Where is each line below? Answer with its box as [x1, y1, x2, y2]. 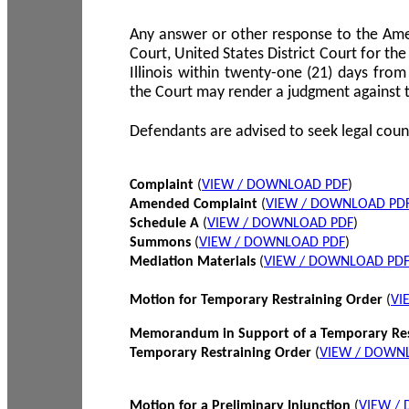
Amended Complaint [130, 197, 261, 212]
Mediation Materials [130, 255, 259, 269]
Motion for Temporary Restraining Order [130, 293, 386, 308]
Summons [130, 236, 191, 250]
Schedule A [130, 216, 203, 231]
